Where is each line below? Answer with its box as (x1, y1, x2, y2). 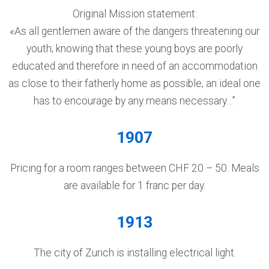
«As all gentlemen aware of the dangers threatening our (10, 25, 259, 37)
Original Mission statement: (72, 8, 197, 20)
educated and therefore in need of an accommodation (11, 60, 258, 72)
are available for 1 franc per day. (64, 180, 205, 192)
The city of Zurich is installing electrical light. (33, 247, 236, 259)
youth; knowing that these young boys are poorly (26, 43, 243, 55)
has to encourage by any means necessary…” (34, 95, 235, 107)
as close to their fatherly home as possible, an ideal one (8, 77, 261, 89)
